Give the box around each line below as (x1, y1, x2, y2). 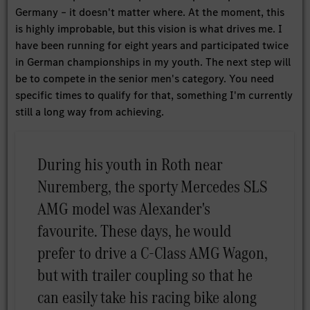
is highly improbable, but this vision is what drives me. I (15, 21, 283, 36)
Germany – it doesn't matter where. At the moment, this (15, 4, 285, 19)
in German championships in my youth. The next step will (15, 54, 291, 69)
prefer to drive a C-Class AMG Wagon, (37, 240, 268, 265)
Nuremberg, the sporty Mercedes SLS (37, 174, 268, 199)
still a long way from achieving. (15, 104, 165, 119)
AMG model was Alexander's (37, 196, 211, 221)
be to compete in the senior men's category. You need (15, 71, 275, 86)
